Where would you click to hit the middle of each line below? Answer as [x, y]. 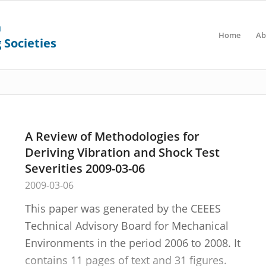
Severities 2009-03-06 [85, 168]
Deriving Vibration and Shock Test [122, 152]
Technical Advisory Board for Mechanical [126, 226]
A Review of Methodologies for [112, 136]
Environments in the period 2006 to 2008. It [132, 243]
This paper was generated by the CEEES [123, 208]
